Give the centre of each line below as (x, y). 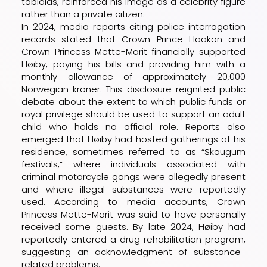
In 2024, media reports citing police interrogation (133, 26)
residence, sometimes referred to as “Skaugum (133, 151)
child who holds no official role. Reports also (133, 126)
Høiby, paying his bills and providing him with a (133, 64)
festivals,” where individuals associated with (133, 164)
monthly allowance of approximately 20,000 (133, 76)
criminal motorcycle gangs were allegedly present (133, 176)
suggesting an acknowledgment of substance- (133, 252)
